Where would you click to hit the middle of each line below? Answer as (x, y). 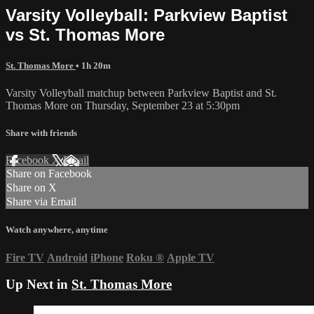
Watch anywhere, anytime (57, 230)
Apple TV (191, 257)
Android (67, 257)
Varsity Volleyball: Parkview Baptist (146, 15)
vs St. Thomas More (85, 34)
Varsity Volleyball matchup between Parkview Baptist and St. (141, 93)
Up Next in (39, 285)
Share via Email (41, 202)
